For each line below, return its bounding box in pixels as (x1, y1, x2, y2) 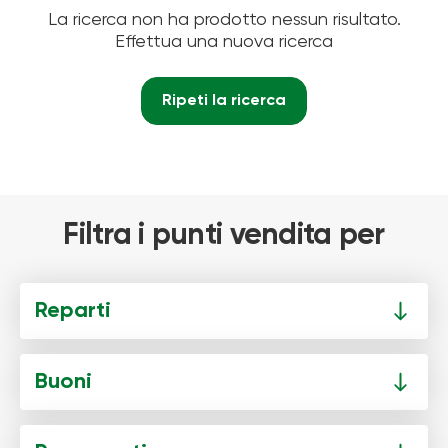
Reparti (35, 300, 111, 322)
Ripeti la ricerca (162, 93, 286, 109)
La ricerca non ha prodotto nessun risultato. (47, 11, 401, 29)
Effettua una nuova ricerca (115, 33, 333, 51)
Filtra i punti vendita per (63, 221, 385, 251)
